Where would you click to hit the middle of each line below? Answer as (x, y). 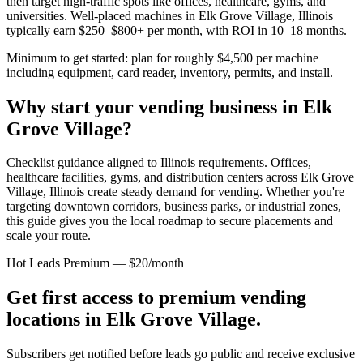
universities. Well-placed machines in (102, 15)
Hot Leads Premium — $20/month (95, 263)
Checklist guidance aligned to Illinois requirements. (137, 163)
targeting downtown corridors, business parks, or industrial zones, (174, 207)
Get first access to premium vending (156, 298)
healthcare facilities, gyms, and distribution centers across (154, 177)
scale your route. (49, 236)
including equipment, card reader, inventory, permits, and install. (170, 72)
